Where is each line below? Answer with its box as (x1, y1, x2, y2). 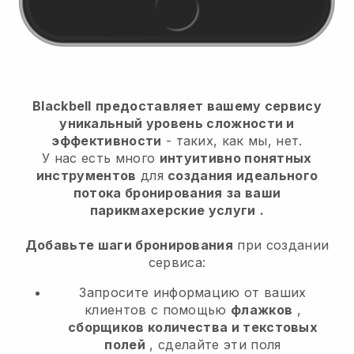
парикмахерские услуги (89, 202, 256, 219)
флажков (231, 302, 293, 318)
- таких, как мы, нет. (161, 133, 303, 149)
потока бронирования (73, 185, 223, 201)
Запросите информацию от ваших (79, 284, 307, 301)
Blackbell (32, 98, 92, 115)
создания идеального (168, 168, 318, 184)
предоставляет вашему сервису (96, 98, 322, 115)
